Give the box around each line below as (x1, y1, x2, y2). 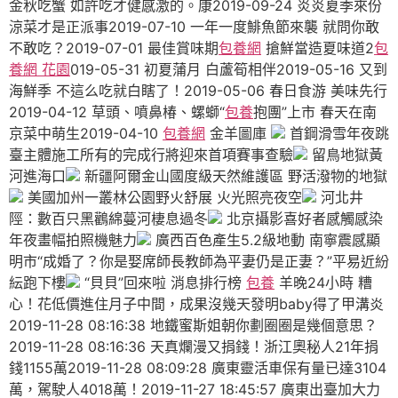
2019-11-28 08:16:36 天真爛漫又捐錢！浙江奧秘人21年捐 (9, 337, 378, 355)
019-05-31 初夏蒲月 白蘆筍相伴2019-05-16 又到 (70, 60, 387, 78)
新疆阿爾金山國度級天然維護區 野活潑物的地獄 (80, 166, 387, 185)
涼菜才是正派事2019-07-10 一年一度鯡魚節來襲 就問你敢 (9, 17, 379, 36)
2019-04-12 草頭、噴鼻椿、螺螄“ (9, 102, 225, 121)
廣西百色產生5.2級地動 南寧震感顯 (151, 230, 380, 249)
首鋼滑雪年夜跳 (285, 123, 389, 142)
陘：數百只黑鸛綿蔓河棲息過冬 (9, 209, 208, 227)
